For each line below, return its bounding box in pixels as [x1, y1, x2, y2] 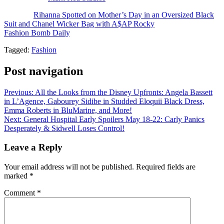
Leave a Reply [4, 142, 62, 153]
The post [4, 10, 33, 19]
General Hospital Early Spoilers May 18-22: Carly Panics [23, 114, 204, 123]
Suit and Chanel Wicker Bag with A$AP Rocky [4, 19, 154, 28]
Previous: [4, 87, 33, 96]
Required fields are [136, 162, 195, 171]
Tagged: [4, 45, 31, 54]
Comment [4, 188, 37, 197]
